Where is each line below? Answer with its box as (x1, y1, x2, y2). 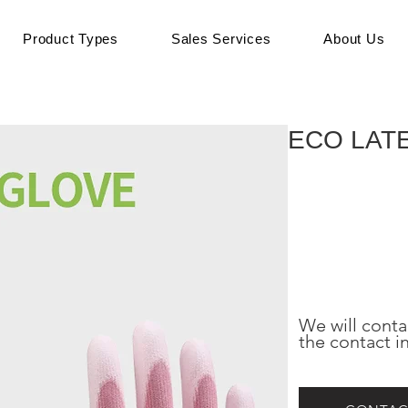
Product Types (23, 31, 118, 46)
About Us (323, 31, 385, 46)
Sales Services (170, 31, 271, 46)
